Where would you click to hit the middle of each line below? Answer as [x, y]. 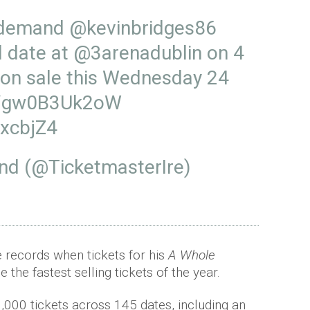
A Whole [192, 255]
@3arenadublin [138, 53]
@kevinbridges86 [143, 28]
